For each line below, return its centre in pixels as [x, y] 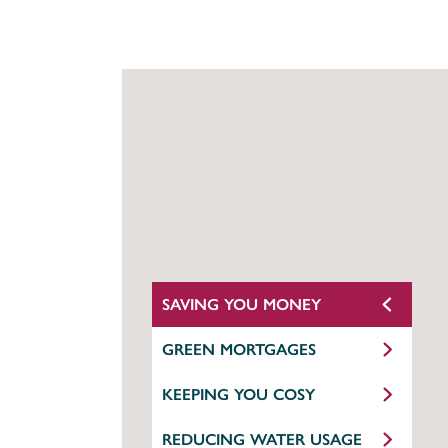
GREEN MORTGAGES [239, 349]
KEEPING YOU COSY [238, 394]
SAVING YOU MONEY [241, 304]
